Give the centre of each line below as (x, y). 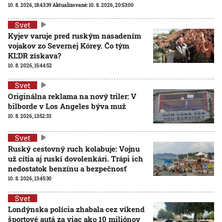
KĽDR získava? (34, 55)
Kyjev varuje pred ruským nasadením (75, 35)
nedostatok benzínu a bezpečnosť (67, 168)
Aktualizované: (71, 5)
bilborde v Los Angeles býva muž (67, 106)
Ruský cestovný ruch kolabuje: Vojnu (74, 148)
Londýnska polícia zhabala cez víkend (76, 209)
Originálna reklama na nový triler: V (72, 96)
